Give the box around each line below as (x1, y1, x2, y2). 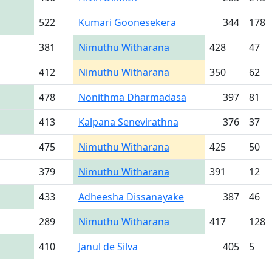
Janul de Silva (78, 240, 138, 253)
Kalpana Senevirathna (78, 115, 178, 129)
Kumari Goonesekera (78, 16, 176, 29)
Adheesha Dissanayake (78, 190, 184, 203)
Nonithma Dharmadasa (78, 90, 186, 104)
